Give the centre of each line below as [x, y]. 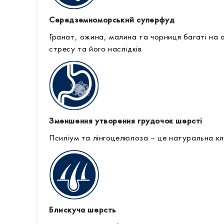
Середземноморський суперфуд [112, 20]
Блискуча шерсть [82, 210]
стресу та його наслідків [95, 49]
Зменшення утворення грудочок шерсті [126, 121]
